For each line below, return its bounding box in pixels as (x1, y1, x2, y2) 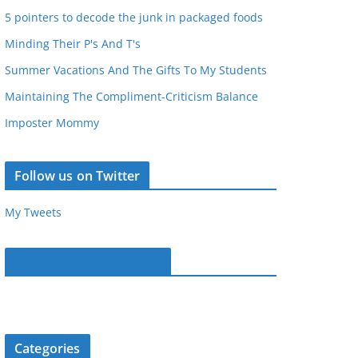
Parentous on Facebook (14, 253, 162, 271)
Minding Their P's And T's (5, 36, 141, 51)
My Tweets (5, 205, 62, 220)
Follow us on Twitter (14, 167, 141, 185)
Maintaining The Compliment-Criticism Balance (5, 89, 258, 104)
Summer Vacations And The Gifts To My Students (5, 62, 267, 78)
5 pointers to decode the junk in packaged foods (5, 10, 263, 25)
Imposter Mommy (5, 115, 99, 130)
